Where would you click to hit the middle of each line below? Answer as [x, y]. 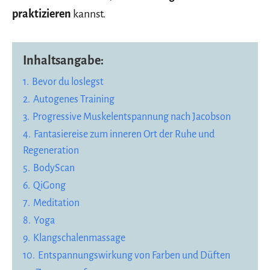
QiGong [49, 186]
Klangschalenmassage [79, 238]
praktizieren [42, 14]
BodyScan [54, 168]
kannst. [89, 14]
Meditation [56, 203]
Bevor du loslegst [68, 82]
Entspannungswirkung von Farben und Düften [134, 256]
